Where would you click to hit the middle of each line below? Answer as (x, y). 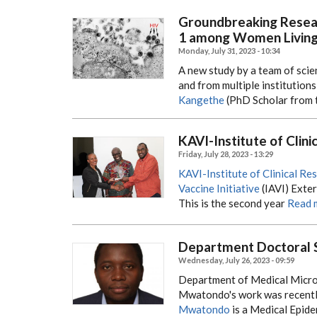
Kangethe (201, 99)
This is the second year (232, 203)
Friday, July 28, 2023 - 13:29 (226, 154)
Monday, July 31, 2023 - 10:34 (229, 50)
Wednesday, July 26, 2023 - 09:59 (236, 260)
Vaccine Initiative (219, 188)
